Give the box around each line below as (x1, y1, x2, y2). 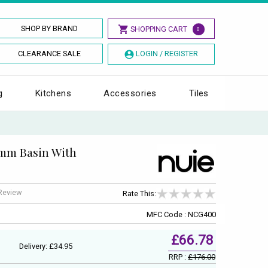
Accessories (103, 87, 157, 99)
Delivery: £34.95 (19, 241, 72, 251)
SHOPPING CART (130, 25, 187, 33)
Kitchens (35, 87, 72, 99)
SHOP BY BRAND (21, 24, 78, 33)
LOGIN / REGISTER (135, 49, 198, 58)
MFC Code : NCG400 (147, 209, 216, 219)
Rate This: (123, 189, 156, 199)
